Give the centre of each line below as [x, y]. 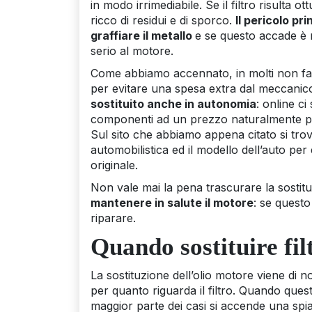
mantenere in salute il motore [172, 202]
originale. [114, 165]
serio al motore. [132, 50]
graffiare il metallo [143, 35]
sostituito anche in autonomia [173, 103]
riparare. [113, 218]
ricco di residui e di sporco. [163, 20]
